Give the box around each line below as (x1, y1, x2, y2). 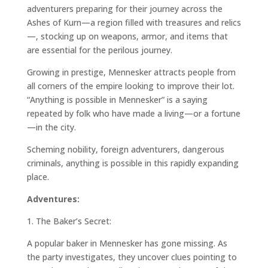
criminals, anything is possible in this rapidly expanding (26, 157, 239, 169)
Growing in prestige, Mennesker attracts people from (26, 66, 236, 78)
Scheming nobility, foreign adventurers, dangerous (26, 144, 224, 156)
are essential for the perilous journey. (26, 44, 172, 56)
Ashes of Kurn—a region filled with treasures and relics (26, 17, 241, 29)
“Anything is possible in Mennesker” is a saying (26, 94, 208, 106)
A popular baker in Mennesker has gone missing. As (26, 237, 227, 249)
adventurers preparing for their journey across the (26, 3, 223, 15)
